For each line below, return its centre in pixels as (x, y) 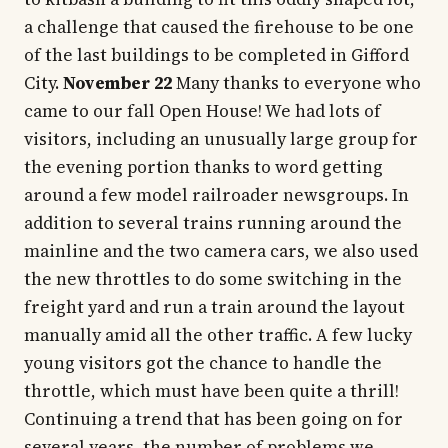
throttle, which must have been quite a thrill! (211, 391)
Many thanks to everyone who (296, 83)
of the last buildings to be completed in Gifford (216, 55)
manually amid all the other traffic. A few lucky (218, 335)
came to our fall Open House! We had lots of (202, 111)
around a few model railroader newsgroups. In (216, 195)
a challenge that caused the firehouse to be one (219, 27)
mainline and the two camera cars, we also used (221, 251)
